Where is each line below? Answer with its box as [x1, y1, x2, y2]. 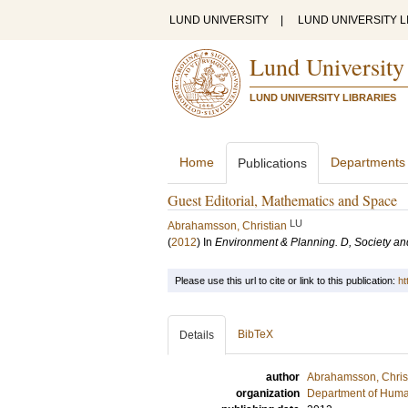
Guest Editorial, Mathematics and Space [168, 190, 397, 209]
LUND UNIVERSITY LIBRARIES [250, 92, 396, 103]
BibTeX [238, 328, 273, 341]
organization [236, 387, 300, 400]
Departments [331, 155, 405, 169]
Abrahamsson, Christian [168, 219, 287, 232]
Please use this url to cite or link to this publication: [175, 275, 398, 286]
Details [179, 329, 214, 342]
